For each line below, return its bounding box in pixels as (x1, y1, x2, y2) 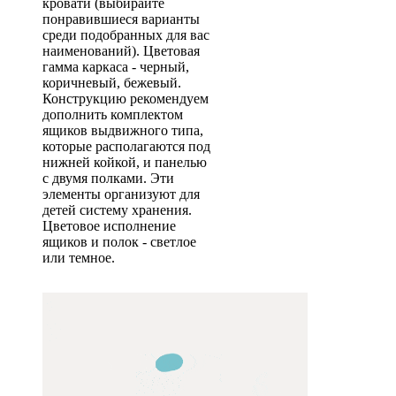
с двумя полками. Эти (42, 171, 174, 186)
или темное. (42, 250, 115, 265)
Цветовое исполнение (42, 218, 176, 233)
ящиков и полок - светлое (42, 234, 196, 249)
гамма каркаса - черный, (42, 59, 189, 74)
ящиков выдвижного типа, (42, 123, 203, 138)
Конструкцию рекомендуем (42, 91, 209, 106)
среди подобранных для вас (42, 27, 209, 42)
